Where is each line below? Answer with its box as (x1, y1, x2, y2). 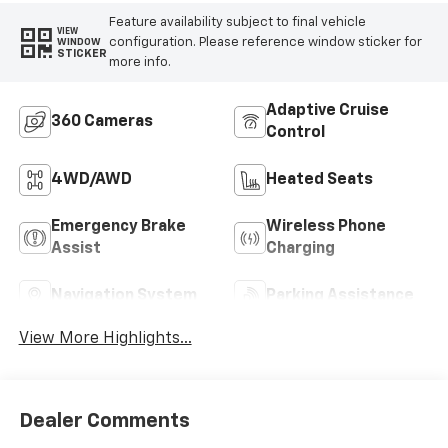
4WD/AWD (50, 172, 132, 189)
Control (266, 125, 325, 142)
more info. (108, 55, 171, 69)
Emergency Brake (50, 219, 186, 236)
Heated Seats (266, 172, 373, 189)
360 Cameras (50, 114, 153, 131)
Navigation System (50, 288, 197, 305)
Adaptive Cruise (266, 103, 389, 120)
